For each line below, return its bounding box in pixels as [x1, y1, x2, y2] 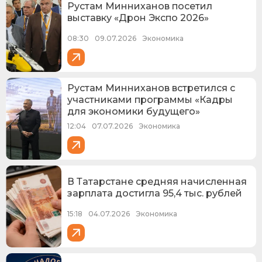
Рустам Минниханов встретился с [67, 82, 235, 94]
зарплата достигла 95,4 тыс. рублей [67, 187, 242, 199]
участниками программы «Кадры [67, 94, 233, 105]
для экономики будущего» [67, 105, 200, 117]
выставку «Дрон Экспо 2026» [67, 12, 209, 23]
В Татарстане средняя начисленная [67, 175, 247, 187]
